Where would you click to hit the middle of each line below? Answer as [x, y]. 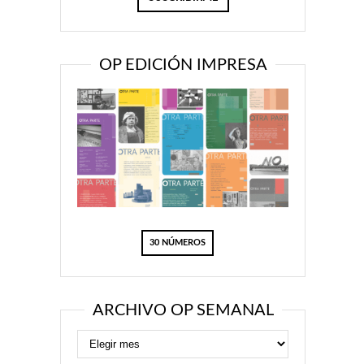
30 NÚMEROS [178, 242]
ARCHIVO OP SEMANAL [183, 310]
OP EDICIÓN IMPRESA [183, 65]
